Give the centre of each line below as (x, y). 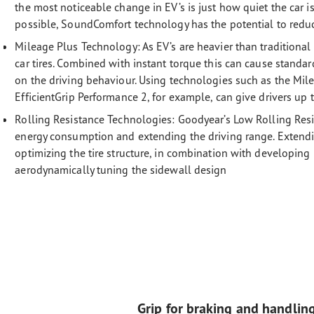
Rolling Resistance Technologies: (96, 119)
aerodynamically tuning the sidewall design (127, 170)
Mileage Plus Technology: (78, 46)
